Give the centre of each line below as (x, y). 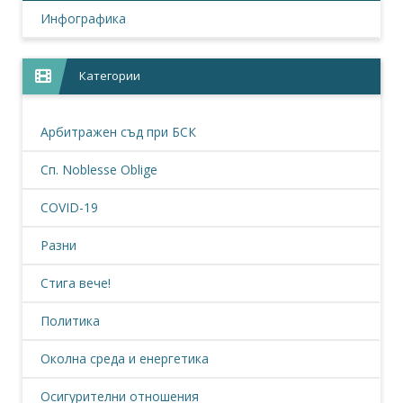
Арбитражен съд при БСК (118, 132)
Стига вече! (76, 283)
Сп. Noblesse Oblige (99, 170)
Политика (70, 321)
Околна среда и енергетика (125, 358)
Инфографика (83, 18)
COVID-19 (69, 207)
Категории (110, 76)
